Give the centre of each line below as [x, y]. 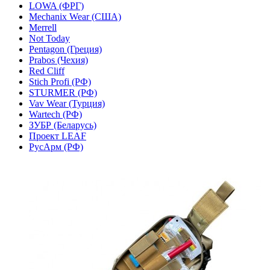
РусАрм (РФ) [56, 146]
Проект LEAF [58, 136]
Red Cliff [47, 71]
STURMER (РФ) [63, 92]
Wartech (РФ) [55, 114]
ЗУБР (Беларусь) [63, 125]
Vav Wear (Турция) [67, 103]
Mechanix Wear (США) [75, 16]
